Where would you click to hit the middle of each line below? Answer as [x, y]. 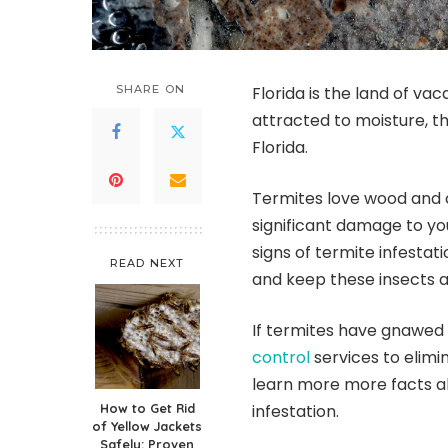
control [281, 358]
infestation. [295, 412]
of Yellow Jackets [147, 426]
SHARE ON [150, 89]
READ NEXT [147, 263]
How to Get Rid [147, 408]
